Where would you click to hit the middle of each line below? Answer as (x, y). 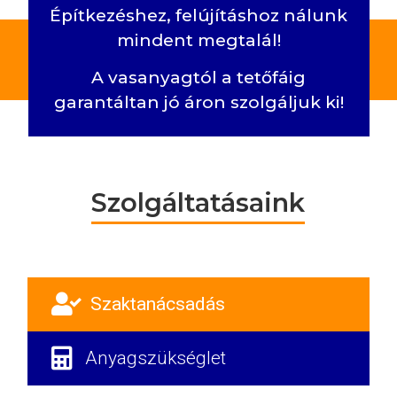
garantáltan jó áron (142, 102)
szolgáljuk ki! (287, 102)
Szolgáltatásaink (198, 202)
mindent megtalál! (198, 40)
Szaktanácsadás (158, 304)
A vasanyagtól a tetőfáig (198, 78)
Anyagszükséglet (156, 358)
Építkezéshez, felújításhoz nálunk (198, 16)
